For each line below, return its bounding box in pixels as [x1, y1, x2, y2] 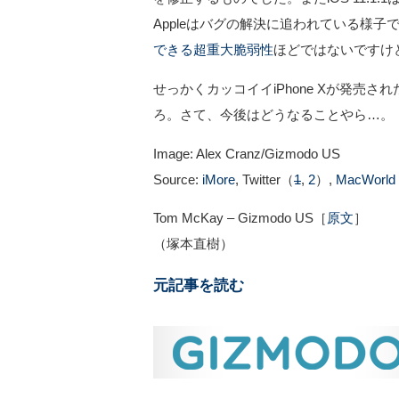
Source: [153, 172, 202, 187]
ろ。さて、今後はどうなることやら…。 [153, 107, 394, 122]
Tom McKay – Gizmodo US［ [153, 211, 327, 226]
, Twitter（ [235, 172, 294, 187]
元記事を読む [153, 276, 244, 294]
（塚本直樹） [153, 237, 233, 252]
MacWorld [332, 172, 395, 187]
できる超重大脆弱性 [153, 43, 273, 58]
